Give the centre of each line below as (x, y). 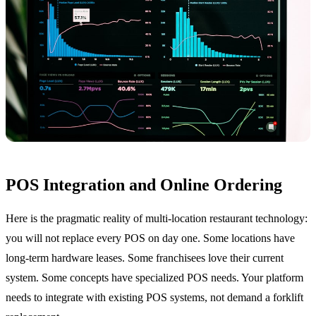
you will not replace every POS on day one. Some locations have (150, 238)
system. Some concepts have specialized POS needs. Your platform (154, 277)
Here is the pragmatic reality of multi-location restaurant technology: (157, 218)
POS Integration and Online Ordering (144, 184)
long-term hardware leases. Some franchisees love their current (145, 257)
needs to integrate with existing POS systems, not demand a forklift (154, 297)
